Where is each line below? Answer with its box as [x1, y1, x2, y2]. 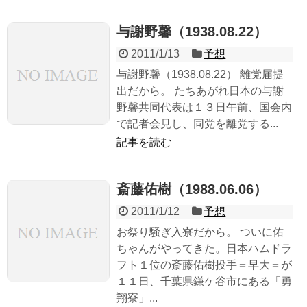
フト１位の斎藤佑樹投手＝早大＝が [116, 259, 292, 271]
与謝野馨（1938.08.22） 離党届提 [116, 69, 284, 81]
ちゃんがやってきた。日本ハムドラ [116, 243, 292, 255]
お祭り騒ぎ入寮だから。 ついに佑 [116, 226, 284, 238]
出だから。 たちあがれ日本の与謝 [116, 85, 284, 97]
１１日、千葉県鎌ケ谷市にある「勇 [116, 275, 292, 288]
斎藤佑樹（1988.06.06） [116, 182, 267, 197]
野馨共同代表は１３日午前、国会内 [116, 101, 292, 114]
